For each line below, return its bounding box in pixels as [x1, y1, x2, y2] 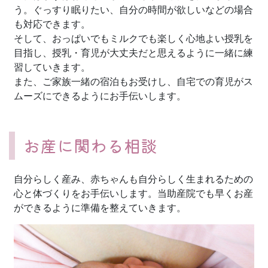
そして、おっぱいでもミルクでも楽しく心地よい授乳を [14, 32, 253, 44]
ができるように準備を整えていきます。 [14, 202, 186, 214]
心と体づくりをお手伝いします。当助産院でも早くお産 [14, 187, 253, 199]
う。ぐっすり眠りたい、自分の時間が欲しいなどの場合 [14, 4, 253, 16]
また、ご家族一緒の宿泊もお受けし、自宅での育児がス [14, 75, 253, 87]
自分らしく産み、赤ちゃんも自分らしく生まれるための [14, 173, 253, 185]
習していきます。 [14, 61, 90, 73]
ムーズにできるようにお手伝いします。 [14, 90, 186, 102]
